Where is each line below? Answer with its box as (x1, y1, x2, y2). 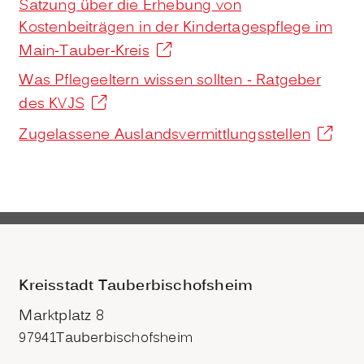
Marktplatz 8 (19, 305, 104, 327)
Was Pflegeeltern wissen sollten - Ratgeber (19, 69, 321, 92)
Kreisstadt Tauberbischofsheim (19, 275, 253, 297)
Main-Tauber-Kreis (19, 40, 149, 63)
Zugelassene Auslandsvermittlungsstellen (19, 123, 311, 146)
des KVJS (19, 93, 84, 115)
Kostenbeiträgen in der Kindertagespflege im (19, 16, 332, 39)
